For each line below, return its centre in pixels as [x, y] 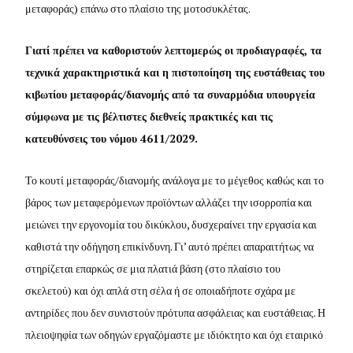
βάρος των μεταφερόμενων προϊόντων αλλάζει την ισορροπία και [169, 202]
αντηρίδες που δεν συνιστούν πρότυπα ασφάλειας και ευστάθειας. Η [176, 312]
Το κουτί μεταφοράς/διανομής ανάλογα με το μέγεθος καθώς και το [175, 180]
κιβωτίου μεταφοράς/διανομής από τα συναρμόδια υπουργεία [171, 94]
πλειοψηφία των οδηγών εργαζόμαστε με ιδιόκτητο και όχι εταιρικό [175, 334]
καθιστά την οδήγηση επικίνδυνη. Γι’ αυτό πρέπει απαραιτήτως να [170, 246]
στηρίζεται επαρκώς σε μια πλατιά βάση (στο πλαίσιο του [153, 268]
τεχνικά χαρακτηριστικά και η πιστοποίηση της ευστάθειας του [175, 72]
